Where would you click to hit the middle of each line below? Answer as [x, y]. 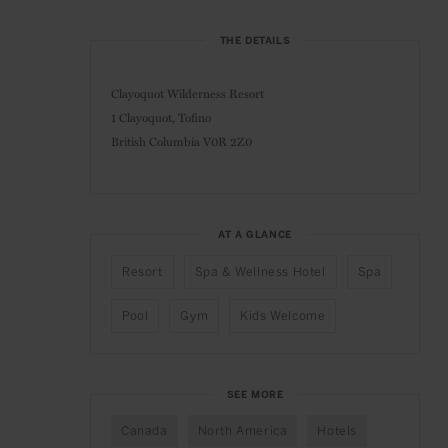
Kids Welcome [283, 316]
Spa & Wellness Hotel [260, 272]
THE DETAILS [255, 41]
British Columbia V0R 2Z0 [181, 141]
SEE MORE [255, 395]
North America [242, 431]
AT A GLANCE [255, 235]
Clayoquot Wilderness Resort [187, 93]
